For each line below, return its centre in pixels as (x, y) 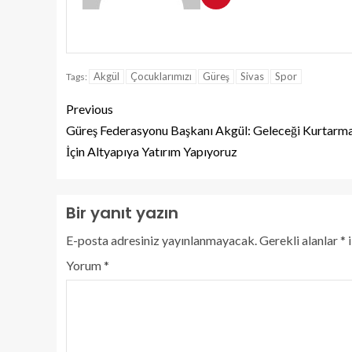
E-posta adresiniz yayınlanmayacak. (161, 240)
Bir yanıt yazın (122, 213)
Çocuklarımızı (161, 76)
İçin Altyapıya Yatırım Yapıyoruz (152, 151)
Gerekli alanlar (300, 240)
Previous (90, 109)
